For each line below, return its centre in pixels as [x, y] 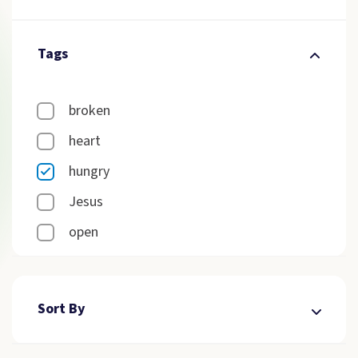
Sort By [62, 309]
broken [89, 111]
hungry [89, 171]
